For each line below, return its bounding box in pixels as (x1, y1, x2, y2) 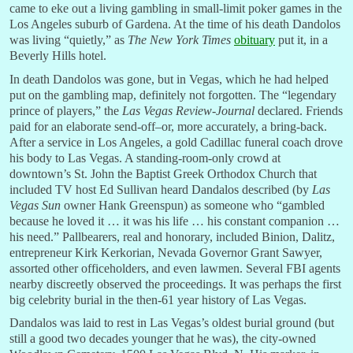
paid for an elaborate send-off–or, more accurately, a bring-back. (9, 119, 327, 133)
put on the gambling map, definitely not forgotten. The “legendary (9, 87, 336, 102)
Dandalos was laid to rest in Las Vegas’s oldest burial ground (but (9, 316, 334, 330)
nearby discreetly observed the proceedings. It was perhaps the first (9, 277, 341, 291)
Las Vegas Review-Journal (122, 103, 255, 117)
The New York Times (128, 33, 231, 47)
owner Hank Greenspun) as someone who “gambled (61, 198, 325, 212)
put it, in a (275, 33, 328, 47)
